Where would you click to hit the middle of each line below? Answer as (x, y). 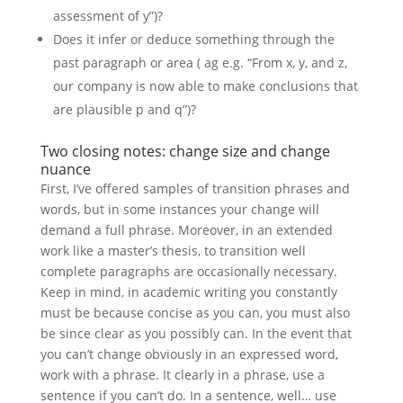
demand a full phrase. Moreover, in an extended (186, 230)
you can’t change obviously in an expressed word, (189, 354)
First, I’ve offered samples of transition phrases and (195, 188)
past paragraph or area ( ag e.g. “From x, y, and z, (200, 63)
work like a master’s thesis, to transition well (173, 251)
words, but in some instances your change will (179, 209)
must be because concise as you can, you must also (195, 313)
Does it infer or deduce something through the (193, 39)
